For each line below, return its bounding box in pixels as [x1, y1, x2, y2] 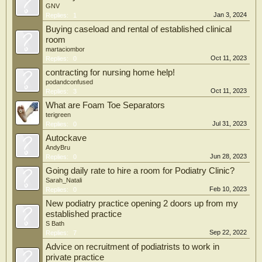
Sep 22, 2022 [209, 229, 247, 236]
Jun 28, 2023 [210, 153, 247, 160]
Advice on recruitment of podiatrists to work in [46, 242, 219, 251]
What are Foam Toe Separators [46, 101, 165, 110]
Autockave [46, 133, 87, 143]
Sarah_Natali [46, 177, 82, 184]
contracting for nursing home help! [46, 68, 175, 77]
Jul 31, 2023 [212, 120, 247, 127]
